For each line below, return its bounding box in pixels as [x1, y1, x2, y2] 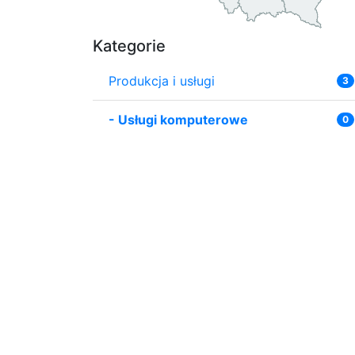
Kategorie [93, 36, 166, 55]
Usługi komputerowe [118, 111, 248, 128]
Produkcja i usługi [109, 72, 215, 89]
